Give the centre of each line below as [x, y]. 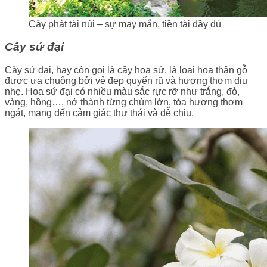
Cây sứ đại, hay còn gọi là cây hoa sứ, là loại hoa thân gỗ [126, 70]
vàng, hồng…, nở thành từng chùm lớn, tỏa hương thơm [124, 102]
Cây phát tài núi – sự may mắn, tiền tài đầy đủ [125, 24]
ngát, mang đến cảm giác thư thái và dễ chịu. [100, 113]
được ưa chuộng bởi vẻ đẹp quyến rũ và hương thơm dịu [126, 80]
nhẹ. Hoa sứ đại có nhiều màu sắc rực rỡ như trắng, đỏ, [122, 91]
